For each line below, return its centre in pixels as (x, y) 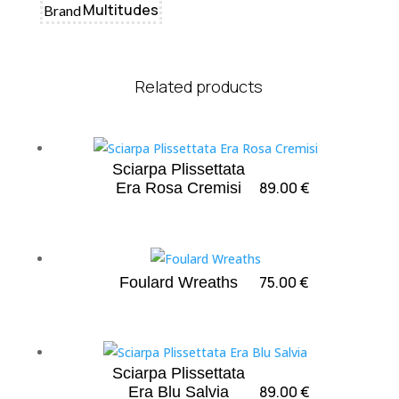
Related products (199, 86)
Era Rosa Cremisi (178, 188)
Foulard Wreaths (179, 282)
